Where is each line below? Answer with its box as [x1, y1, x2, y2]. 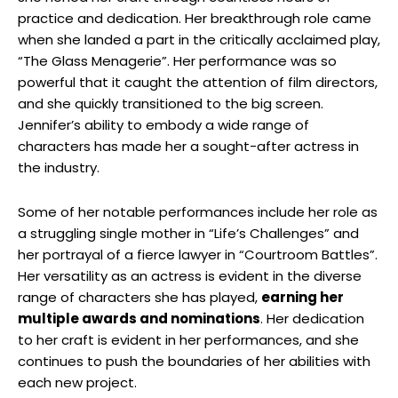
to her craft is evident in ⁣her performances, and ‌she [18, 330, 359, 349]
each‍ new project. [18, 372, 137, 392]
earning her [261, 287, 344, 306]
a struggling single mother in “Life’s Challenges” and [18, 223, 359, 243]
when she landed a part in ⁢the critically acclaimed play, [18, 29, 380, 49]
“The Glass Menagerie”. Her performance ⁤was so [18, 51, 337, 70]
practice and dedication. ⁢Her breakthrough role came [18, 8, 371, 28]
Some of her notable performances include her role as [18, 202, 378, 221]
